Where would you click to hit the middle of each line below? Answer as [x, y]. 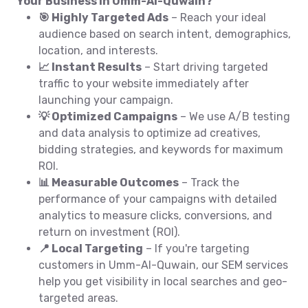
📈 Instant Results [90, 67]
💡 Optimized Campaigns [108, 117]
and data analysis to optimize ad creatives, [150, 133]
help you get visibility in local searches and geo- [163, 282]
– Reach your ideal [217, 18]
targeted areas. [78, 298]
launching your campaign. [106, 100]
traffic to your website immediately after [144, 84]
